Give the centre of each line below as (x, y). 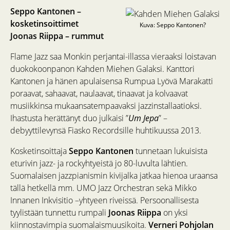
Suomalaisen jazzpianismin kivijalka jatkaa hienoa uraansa (114, 176)
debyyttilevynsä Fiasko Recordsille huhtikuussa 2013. (106, 131)
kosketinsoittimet (44, 24)
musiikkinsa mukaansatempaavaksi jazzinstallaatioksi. (106, 106)
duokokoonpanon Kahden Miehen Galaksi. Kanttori (102, 69)
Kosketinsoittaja (40, 151)
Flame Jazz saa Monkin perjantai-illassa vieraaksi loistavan (113, 57)
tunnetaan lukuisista (170, 151)
